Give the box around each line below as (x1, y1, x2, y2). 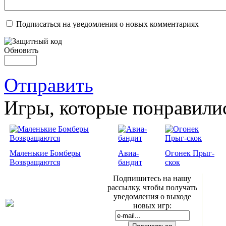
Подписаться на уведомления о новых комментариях (16, 20, 199, 29)
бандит (118, 158, 142, 167)
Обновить (4, 46, 38, 55)
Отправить (4, 74, 93, 96)
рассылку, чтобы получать (107, 183, 197, 192)
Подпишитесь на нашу (113, 174, 191, 183)
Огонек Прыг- (165, 149, 214, 158)
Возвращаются (10, 158, 60, 167)
